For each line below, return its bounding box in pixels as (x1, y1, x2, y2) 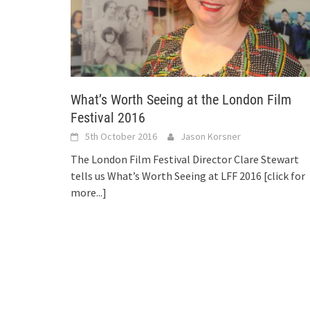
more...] (71, 185, 107, 200)
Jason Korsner (181, 130, 241, 143)
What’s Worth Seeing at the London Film (71, 91, 291, 109)
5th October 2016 (85, 130, 157, 143)
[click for (264, 169, 305, 183)
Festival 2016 (71, 109, 145, 127)
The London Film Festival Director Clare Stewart (71, 152, 299, 167)
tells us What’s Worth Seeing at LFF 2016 (71, 169, 264, 183)
